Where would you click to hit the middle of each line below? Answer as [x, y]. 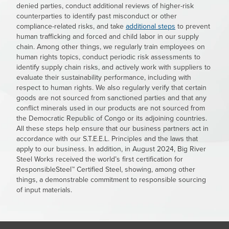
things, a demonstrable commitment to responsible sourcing [111, 179]
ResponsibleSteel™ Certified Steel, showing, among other [106, 169]
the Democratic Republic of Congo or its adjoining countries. [112, 118]
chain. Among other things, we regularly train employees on [111, 46]
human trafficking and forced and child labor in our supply [108, 36]
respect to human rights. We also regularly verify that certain [111, 87]
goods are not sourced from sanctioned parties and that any [111, 97]
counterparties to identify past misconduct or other [97, 16]
